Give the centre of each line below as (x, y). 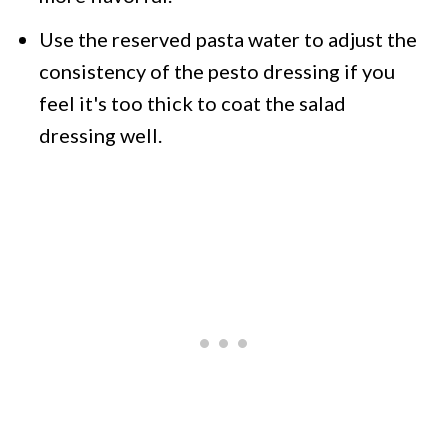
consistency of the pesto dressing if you (217, 70)
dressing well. (101, 134)
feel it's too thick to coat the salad (193, 102)
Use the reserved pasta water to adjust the (228, 38)
